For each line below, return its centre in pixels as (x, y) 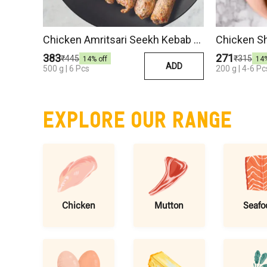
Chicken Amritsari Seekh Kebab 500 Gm (197, 39)
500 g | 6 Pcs (66, 68)
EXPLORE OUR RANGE (137, 118)
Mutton (169, 206)
